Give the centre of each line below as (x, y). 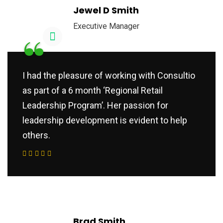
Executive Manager (106, 26)
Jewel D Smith (106, 10)
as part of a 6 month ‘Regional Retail (93, 91)
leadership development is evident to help (105, 120)
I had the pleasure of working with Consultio (109, 76)
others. (36, 135)
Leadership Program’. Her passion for (95, 106)
